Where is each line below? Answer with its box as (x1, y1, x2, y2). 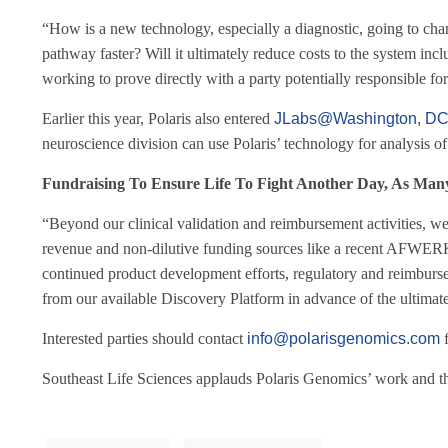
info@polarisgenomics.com (247, 330, 440, 347)
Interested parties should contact (42, 330, 247, 347)
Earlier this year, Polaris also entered (42, 110, 274, 127)
